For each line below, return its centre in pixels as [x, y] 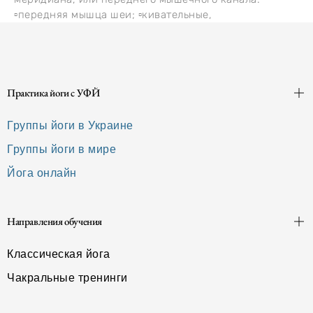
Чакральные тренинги [67, 277]
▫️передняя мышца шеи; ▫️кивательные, [113, 14]
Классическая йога [59, 254]
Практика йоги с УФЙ [53, 92]
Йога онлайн [42, 173]
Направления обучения [54, 221]
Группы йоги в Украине [70, 125]
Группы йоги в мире [61, 149]
